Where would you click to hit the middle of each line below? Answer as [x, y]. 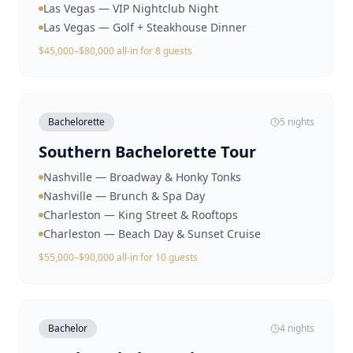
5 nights [297, 122]
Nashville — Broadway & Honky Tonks [142, 177]
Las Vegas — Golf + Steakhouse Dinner [145, 27]
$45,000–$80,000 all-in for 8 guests [115, 51]
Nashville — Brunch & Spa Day [124, 196]
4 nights [297, 328]
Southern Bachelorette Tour [147, 152]
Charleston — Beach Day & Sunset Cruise [152, 234]
